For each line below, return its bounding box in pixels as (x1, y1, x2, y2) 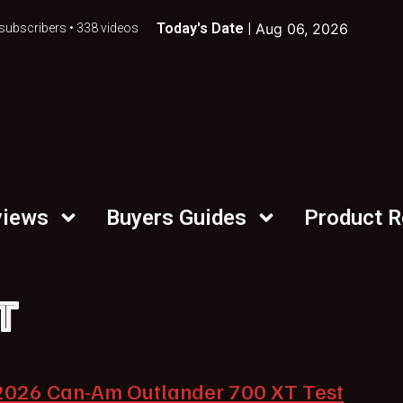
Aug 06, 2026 (255, 20, 348, 38)
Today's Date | (156, 20, 251, 37)
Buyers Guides (106, 205, 246, 230)
